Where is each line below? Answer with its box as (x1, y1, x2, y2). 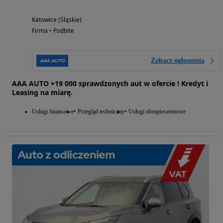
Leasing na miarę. (12, 88, 73, 98)
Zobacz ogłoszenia (151, 57, 205, 65)
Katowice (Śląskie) (32, 15, 82, 24)
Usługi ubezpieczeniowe (128, 108, 186, 115)
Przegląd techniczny (78, 108, 124, 115)
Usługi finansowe (32, 108, 74, 115)
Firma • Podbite (32, 26, 74, 35)
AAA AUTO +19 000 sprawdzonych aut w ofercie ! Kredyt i (12, 79, 208, 89)
